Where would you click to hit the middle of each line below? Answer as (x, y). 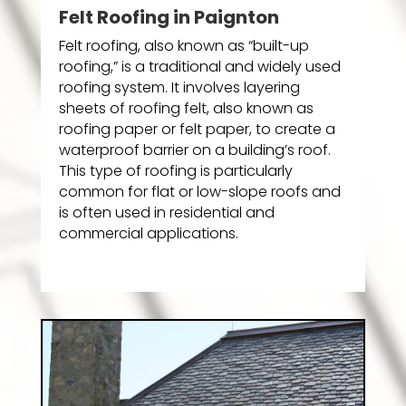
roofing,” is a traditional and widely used (199, 67)
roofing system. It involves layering (179, 88)
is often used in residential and (166, 213)
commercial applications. (148, 234)
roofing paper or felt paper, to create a (197, 130)
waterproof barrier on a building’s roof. (194, 150)
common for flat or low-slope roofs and (199, 192)
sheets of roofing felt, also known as (186, 109)
